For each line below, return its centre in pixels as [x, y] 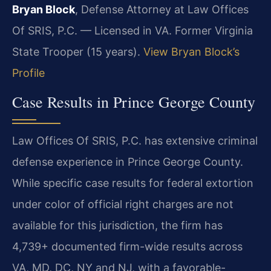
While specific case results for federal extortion [133, 183]
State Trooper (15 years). [78, 52]
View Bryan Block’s [191, 52]
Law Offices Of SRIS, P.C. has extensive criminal [135, 140]
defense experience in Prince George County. [128, 162]
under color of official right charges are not [123, 204]
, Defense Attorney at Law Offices [162, 10]
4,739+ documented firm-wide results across [127, 246]
